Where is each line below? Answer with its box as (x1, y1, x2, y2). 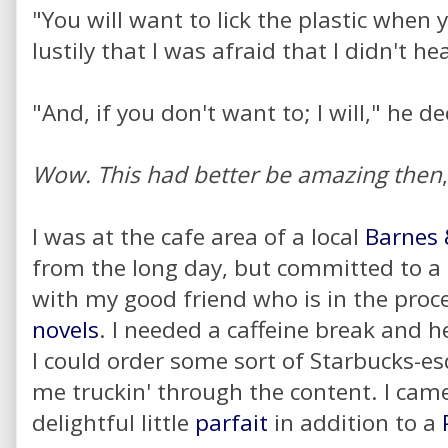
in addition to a (268, 406, 442, 438)
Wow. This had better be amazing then (32, 158, 442, 190)
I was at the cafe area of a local (32, 220, 365, 252)
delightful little (32, 406, 195, 438)
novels (32, 313, 99, 345)
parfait (195, 406, 268, 438)
